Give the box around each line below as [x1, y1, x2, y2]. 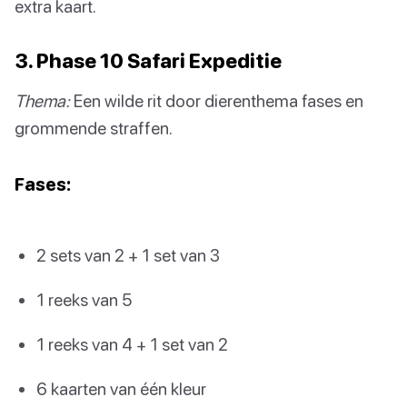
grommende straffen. [15, 116, 173, 138]
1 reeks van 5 [36, 288, 132, 310]
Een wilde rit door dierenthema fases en [70, 89, 363, 111]
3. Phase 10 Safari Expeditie [15, 47, 282, 73]
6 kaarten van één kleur [36, 378, 206, 400]
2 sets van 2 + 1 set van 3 [36, 243, 220, 265]
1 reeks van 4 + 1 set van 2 [36, 333, 228, 355]
